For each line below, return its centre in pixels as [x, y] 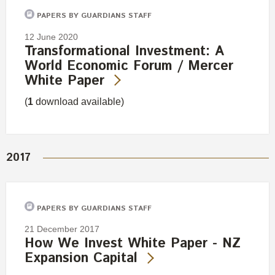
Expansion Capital [81, 259]
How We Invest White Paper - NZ [133, 244]
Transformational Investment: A [124, 51]
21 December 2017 [62, 229]
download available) [79, 101]
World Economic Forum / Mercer [129, 66]
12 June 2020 [51, 37]
